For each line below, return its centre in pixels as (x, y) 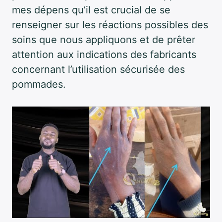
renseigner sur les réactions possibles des (110, 25)
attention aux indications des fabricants (104, 54)
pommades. (39, 84)
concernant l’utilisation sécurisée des (98, 69)
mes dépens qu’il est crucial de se (91, 10)
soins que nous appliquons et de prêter (104, 39)
